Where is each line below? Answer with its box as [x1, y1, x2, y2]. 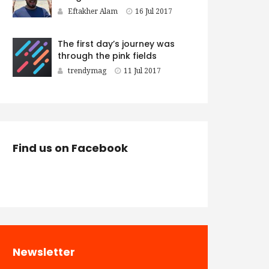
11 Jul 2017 [124, 67, 161, 76]
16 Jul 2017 [135, 7, 172, 16]
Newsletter [13, 244, 75, 260]
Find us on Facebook [13, 141, 128, 156]
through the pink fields [58, 50, 157, 62]
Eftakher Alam [68, 7, 118, 16]
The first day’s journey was [58, 38, 175, 50]
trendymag [68, 67, 106, 76]
